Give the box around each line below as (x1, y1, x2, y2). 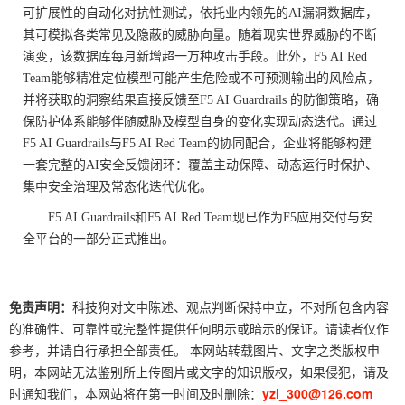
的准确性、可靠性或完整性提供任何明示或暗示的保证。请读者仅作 (9, 319, 389, 337)
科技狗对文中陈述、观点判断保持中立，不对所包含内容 (72, 297, 389, 316)
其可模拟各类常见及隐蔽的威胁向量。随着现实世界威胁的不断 (23, 28, 377, 42)
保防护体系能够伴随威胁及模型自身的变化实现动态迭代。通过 (23, 115, 377, 128)
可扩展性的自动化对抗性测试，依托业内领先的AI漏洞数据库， (23, 6, 378, 20)
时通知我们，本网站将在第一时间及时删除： (9, 384, 262, 402)
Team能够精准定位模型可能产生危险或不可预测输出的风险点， (23, 71, 380, 85)
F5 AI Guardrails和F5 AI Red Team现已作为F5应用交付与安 (48, 211, 372, 224)
